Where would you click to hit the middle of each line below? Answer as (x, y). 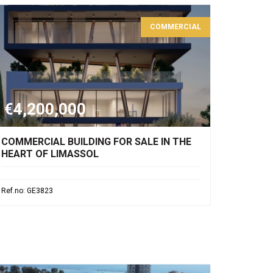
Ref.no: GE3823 (27, 191)
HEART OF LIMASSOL (50, 154)
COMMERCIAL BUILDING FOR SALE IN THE (96, 142)
